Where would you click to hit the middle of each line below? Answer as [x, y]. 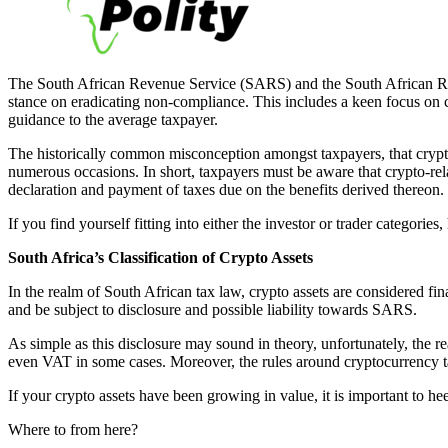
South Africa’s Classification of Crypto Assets [160, 258]
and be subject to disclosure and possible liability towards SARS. [212, 310]
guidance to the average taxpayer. [113, 120]
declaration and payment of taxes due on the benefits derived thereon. [226, 190]
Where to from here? [73, 430]
